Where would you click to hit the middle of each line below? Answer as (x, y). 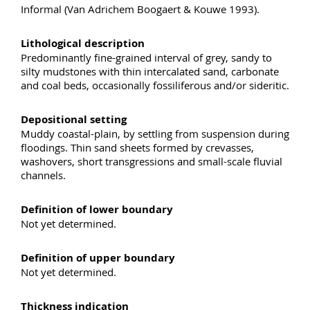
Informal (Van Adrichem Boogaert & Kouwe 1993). (140, 9)
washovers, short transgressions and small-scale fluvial (152, 161)
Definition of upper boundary (98, 257)
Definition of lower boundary (97, 209)
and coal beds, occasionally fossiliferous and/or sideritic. (155, 85)
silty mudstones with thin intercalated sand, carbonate (150, 71)
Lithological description (83, 43)
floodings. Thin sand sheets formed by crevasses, (137, 147)
